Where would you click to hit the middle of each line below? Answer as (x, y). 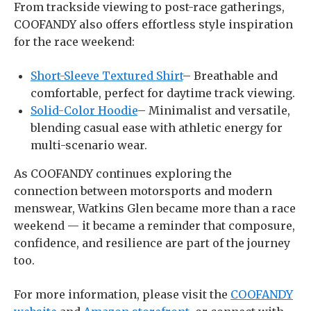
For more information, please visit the (121, 294)
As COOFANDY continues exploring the (123, 174)
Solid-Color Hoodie (84, 110)
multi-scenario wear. (89, 145)
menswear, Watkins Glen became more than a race (155, 208)
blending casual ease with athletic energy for (157, 128)
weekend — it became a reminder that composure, (154, 226)
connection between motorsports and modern (143, 191)
